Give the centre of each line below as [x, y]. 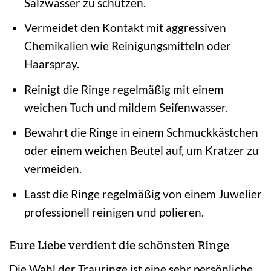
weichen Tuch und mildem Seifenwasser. [126, 107]
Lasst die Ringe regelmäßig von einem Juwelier [143, 194]
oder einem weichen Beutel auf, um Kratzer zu [141, 151]
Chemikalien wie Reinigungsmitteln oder [127, 46]
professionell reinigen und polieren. [114, 212]
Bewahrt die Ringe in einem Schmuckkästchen [141, 132]
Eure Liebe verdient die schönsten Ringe [119, 245]
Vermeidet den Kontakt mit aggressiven [125, 28]
